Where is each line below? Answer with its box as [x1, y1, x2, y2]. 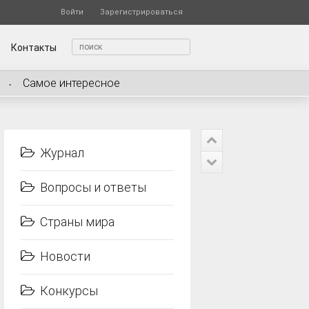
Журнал [39, 146, 84, 160]
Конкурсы [39, 283, 98, 298]
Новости [39, 249, 90, 263]
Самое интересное [23, 77, 120, 90]
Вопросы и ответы [39, 180, 146, 195]
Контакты [11, 42, 57, 53]
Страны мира [39, 215, 114, 229]
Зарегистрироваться [100, 8, 183, 17]
